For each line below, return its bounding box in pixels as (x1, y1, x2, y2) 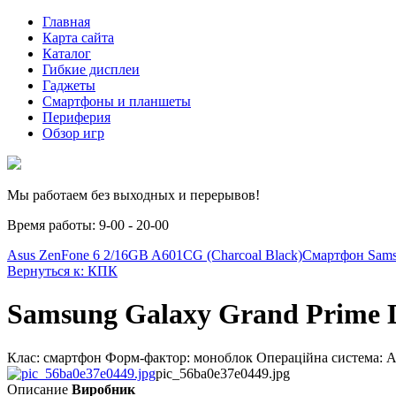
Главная (42, 14, 90, 29)
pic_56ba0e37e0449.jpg (156, 365, 290, 381)
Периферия (42, 110, 110, 125)
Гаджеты (42, 78, 95, 93)
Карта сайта (42, 30, 114, 45)
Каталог (42, 46, 91, 61)
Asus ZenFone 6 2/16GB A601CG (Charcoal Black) (7, 247, 302, 263)
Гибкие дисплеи (42, 62, 140, 77)
